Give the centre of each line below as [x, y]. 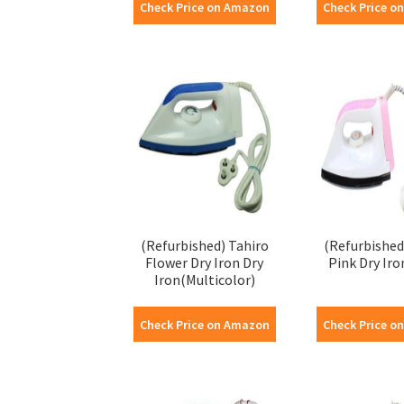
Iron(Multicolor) [204, 279]
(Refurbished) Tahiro [204, 245]
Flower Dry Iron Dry [205, 262]
